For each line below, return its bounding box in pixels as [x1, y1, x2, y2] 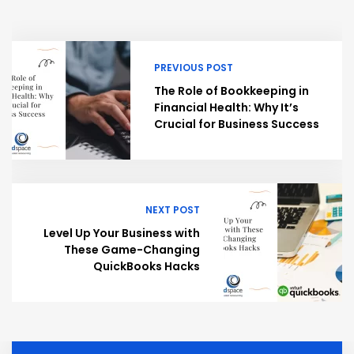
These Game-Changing [64, 242, 200, 258]
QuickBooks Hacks [93, 258, 200, 275]
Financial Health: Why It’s [154, 100, 299, 116]
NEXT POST [145, 203, 200, 217]
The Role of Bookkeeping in [154, 83, 309, 100]
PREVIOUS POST [154, 61, 233, 75]
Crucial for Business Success [154, 116, 319, 133]
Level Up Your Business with [43, 225, 200, 242]
